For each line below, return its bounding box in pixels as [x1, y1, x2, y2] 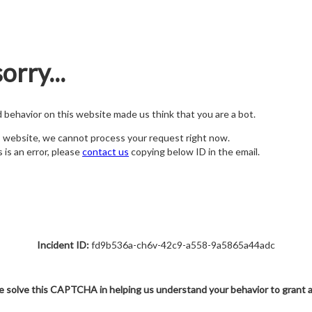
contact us [82, 146, 129, 158]
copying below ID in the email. [129, 146, 260, 158]
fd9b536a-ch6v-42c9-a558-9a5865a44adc [89, 239, 275, 251]
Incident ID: [37, 239, 89, 251]
